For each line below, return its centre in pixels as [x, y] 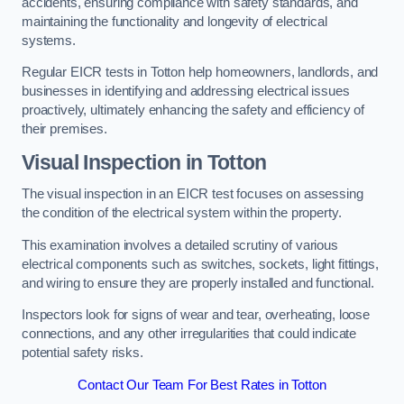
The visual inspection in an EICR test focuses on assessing [193, 194]
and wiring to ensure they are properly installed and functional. [198, 283]
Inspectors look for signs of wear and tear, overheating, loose [196, 315]
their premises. [64, 129]
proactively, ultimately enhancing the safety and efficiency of [193, 110]
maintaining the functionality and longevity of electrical [174, 21]
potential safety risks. [83, 353]
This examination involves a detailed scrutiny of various [180, 245]
